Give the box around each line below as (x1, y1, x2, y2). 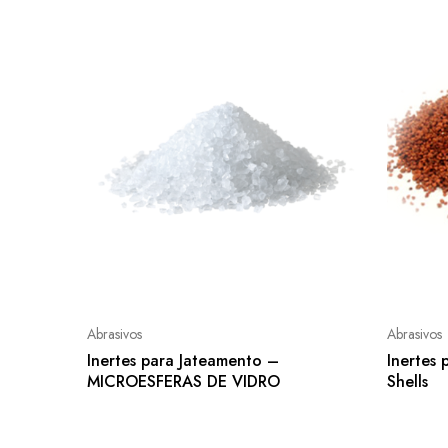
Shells (387, 370, 428, 394)
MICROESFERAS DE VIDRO (87, 370, 280, 394)
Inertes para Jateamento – (87, 349, 279, 373)
